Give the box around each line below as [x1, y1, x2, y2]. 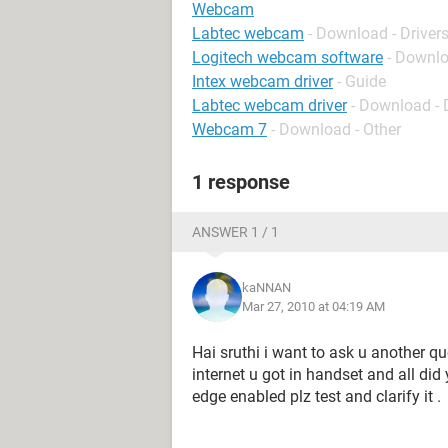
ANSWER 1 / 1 [192, 224, 279, 240]
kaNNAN [242, 280, 291, 295]
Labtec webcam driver [192, 96, 347, 115]
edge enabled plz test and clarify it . [192, 387, 441, 406]
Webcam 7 [192, 120, 267, 139]
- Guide [337, 72, 386, 91]
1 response [192, 170, 290, 194]
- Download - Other [271, 120, 401, 139]
